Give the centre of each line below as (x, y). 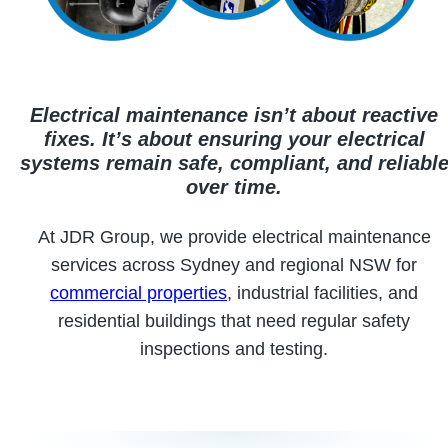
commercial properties (138, 292)
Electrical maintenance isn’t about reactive (234, 114)
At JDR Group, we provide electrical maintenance (234, 236)
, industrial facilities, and (322, 292)
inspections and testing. (234, 348)
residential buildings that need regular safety (234, 320)
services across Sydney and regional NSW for (234, 264)
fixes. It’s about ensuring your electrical (234, 138)
